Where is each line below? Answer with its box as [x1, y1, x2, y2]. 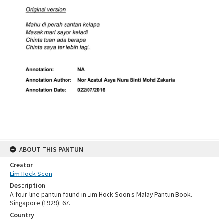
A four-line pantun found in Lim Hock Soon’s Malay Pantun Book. [10, 189, 192, 198]
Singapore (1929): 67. [10, 198, 70, 207]
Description [10, 180, 45, 190]
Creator [10, 160, 33, 169]
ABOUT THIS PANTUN [19, 144, 83, 153]
